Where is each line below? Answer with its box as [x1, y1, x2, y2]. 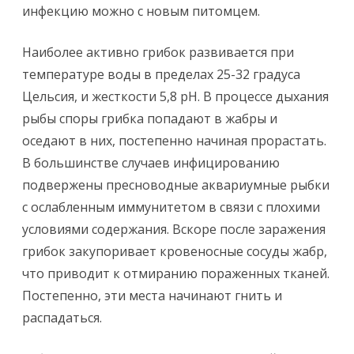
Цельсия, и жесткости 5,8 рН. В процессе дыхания [22, 88, 329, 105]
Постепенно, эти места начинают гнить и [22, 287, 282, 304]
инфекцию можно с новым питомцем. [22, 2, 260, 20]
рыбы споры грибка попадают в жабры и [22, 110, 277, 127]
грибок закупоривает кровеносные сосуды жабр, [22, 243, 327, 260]
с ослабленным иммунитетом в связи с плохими [22, 198, 320, 216]
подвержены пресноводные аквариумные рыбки [22, 176, 330, 194]
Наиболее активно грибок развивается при [22, 43, 294, 61]
